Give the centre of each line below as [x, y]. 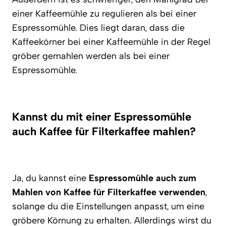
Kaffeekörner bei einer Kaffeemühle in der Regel [111, 42]
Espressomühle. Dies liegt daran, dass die [98, 28]
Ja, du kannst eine [50, 178]
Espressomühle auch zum [143, 178]
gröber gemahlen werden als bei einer [91, 56]
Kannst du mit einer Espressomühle [102, 117]
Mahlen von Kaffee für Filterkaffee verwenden [109, 192]
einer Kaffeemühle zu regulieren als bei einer [104, 14]
